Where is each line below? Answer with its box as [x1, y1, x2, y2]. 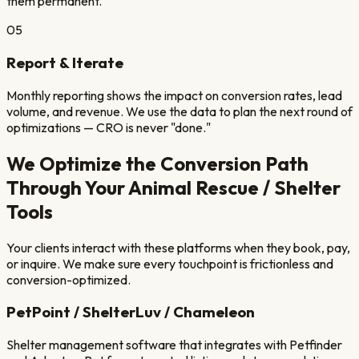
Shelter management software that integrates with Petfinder [6, 336, 342, 353]
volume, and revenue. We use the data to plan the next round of [6, 103, 353, 119]
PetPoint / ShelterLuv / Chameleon [6, 302, 255, 322]
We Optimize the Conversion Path [6, 151, 309, 175]
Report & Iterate [6, 52, 123, 72]
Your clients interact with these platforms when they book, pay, [6, 239, 350, 256]
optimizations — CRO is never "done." [6, 119, 211, 135]
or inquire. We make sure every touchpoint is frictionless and [6, 255, 333, 272]
